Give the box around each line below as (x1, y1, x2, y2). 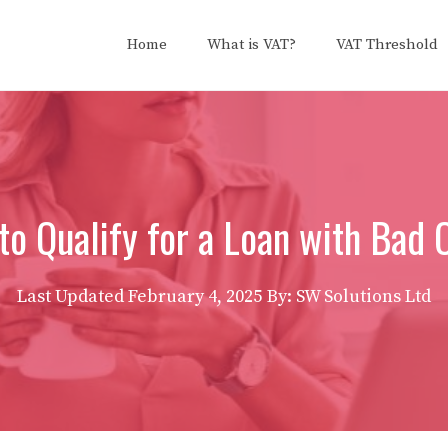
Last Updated (17, 285, 128, 308)
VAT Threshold (336, 35, 438, 54)
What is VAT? (207, 35, 296, 54)
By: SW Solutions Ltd (267, 285, 431, 308)
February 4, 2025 (128, 285, 262, 308)
